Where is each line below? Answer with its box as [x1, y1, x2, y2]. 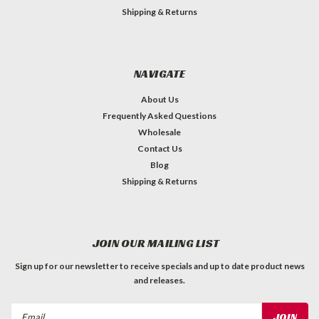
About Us [140, 93, 179, 105]
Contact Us [137, 142, 182, 154]
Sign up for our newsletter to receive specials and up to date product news [14, 260, 305, 271]
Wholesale [138, 126, 181, 137]
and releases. [134, 274, 185, 286]
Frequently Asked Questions [103, 110, 216, 121]
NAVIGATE [133, 66, 186, 81]
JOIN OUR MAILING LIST [92, 235, 220, 251]
